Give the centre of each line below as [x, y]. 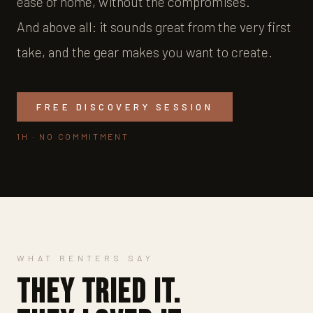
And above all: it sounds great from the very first [154, 26]
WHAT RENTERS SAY [86, 257]
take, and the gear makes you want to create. [145, 51]
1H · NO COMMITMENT [73, 136]
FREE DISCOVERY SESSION [125, 107]
